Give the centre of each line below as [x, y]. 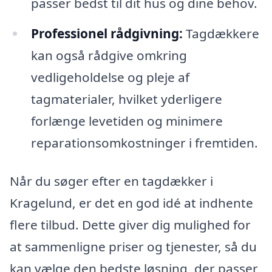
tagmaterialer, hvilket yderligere [126, 99]
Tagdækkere [221, 33]
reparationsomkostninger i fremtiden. [144, 142]
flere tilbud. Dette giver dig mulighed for [130, 225]
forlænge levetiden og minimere [127, 121]
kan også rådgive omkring [109, 55]
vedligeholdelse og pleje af [110, 77]
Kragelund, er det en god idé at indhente [131, 203]
